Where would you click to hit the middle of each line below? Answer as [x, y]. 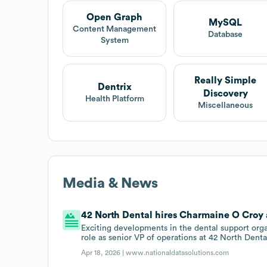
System [114, 40]
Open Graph [115, 17]
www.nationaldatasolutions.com [178, 252]
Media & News [110, 183]
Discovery [225, 93]
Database [226, 35]
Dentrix [114, 87]
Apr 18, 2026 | [104, 252]
